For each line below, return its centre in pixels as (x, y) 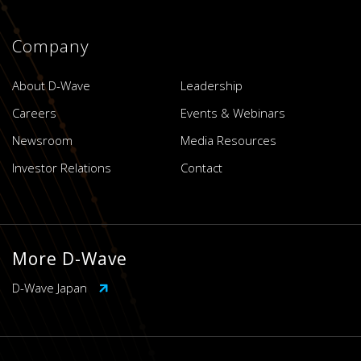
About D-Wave (51, 85)
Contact (201, 167)
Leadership (212, 85)
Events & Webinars (233, 112)
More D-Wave (70, 258)
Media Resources (228, 140)
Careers (34, 112)
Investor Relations (62, 167)
